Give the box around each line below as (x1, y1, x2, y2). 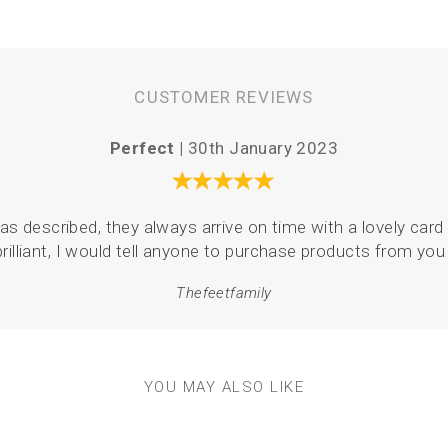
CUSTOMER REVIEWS (134, 87, 314, 107)
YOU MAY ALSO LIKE (143, 378, 305, 396)
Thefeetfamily (176, 284, 272, 302)
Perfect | (109, 138, 189, 158)
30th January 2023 (188, 138, 339, 158)
